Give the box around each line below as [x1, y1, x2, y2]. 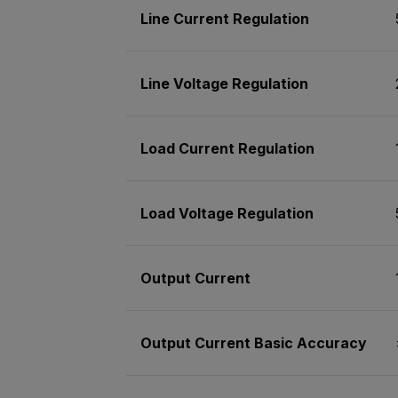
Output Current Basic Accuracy [140, 334, 367, 353]
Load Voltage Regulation [140, 204, 314, 223]
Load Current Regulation [140, 139, 314, 158]
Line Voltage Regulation [140, 75, 308, 93]
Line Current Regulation [140, 10, 309, 28]
